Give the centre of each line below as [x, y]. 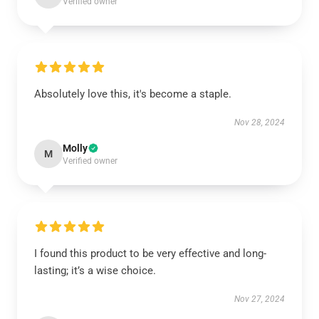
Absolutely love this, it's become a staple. [133, 94]
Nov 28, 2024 [260, 122]
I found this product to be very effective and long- [150, 253]
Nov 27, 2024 [260, 299]
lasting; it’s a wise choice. [95, 271]
